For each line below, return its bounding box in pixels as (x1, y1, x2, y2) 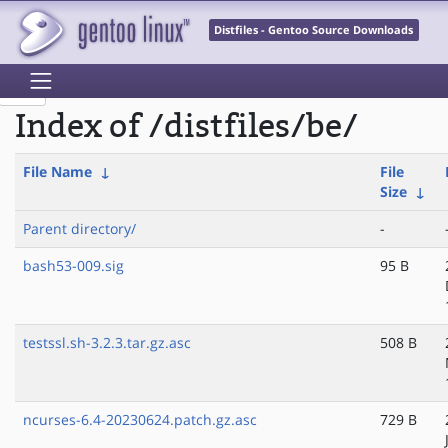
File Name (23, 162, 92, 182)
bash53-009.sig (23, 256, 124, 276)
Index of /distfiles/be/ (15, 108, 358, 146)
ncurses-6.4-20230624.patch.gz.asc (23, 410, 257, 430)
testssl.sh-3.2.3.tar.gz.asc (23, 333, 191, 353)
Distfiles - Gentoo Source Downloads (214, 23, 414, 38)
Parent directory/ (23, 219, 136, 239)
